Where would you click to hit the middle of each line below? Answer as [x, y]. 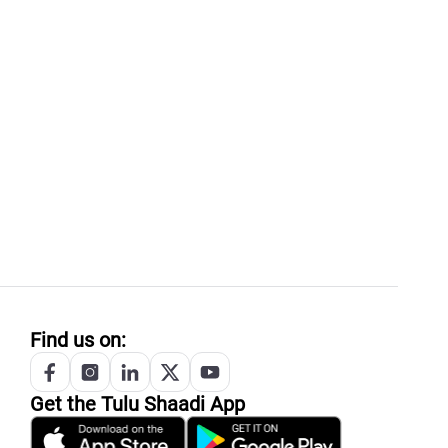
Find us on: [78, 340]
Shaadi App [192, 404]
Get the [65, 404]
